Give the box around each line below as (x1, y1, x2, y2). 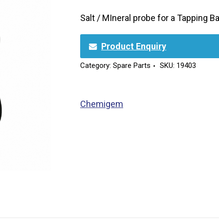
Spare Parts (113, 61, 151, 70)
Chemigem (80, 99, 123, 109)
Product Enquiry (101, 41, 166, 52)
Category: (80, 61, 113, 70)
